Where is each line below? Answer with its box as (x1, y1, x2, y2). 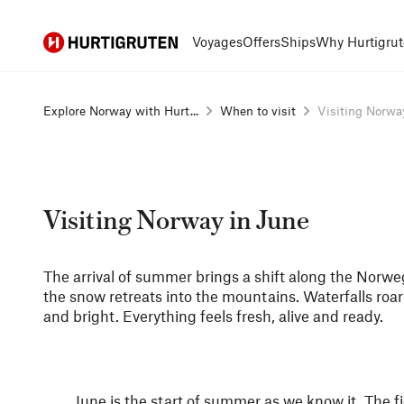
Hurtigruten (43, 33, 109, 49)
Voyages (192, 33, 243, 50)
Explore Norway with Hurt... (43, 103, 198, 118)
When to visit (220, 103, 296, 118)
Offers (243, 33, 280, 50)
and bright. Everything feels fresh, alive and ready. (43, 307, 383, 325)
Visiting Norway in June (43, 207, 310, 235)
